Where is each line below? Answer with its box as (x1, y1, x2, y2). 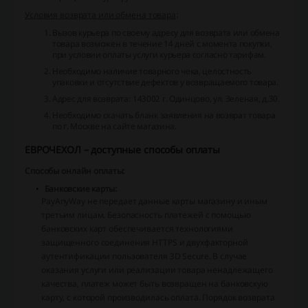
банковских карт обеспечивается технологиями (41, 223, 233, 235)
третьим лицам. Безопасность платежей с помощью (41, 209, 251, 221)
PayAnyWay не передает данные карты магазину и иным (41, 195, 268, 208)
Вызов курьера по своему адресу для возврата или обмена (52, 27, 280, 39)
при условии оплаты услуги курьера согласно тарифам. (52, 49, 266, 61)
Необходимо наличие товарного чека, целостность (52, 65, 252, 78)
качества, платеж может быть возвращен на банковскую (41, 278, 268, 290)
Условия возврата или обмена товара (25, 9, 176, 21)
